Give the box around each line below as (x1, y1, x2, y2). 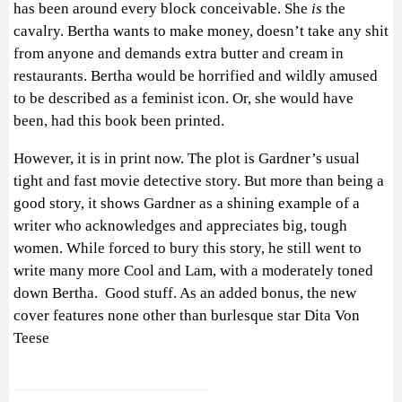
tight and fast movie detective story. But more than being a (13, 171, 384, 189)
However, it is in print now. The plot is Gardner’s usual (13, 149, 360, 167)
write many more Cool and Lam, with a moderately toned (13, 261, 373, 279)
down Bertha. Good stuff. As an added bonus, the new (13, 284, 356, 301)
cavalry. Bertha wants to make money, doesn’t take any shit (13, 22, 389, 39)
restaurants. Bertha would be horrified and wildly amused (13, 66, 378, 84)
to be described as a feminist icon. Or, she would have (13, 89, 354, 107)
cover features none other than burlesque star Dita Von (13, 306, 360, 324)
